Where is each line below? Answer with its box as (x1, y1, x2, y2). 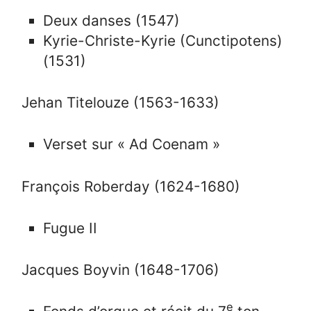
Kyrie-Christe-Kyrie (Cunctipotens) (43, 32, 283, 50)
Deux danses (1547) (43, 12, 180, 30)
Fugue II (43, 219, 98, 237)
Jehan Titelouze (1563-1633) (22, 94, 220, 112)
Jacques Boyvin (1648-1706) (22, 261, 220, 279)
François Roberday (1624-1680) (22, 177, 241, 195)
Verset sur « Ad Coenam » (43, 135, 221, 153)
